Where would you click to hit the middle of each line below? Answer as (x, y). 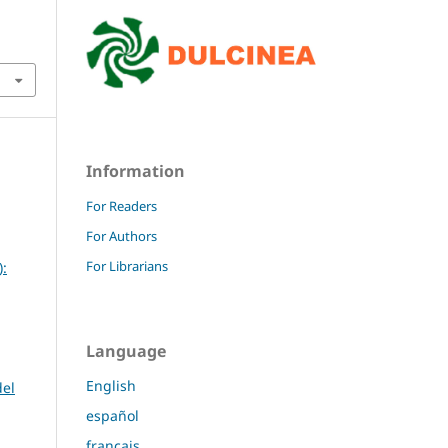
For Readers (121, 206)
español (112, 416)
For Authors (121, 236)
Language (126, 351)
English (111, 386)
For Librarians (127, 266)
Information (135, 171)
